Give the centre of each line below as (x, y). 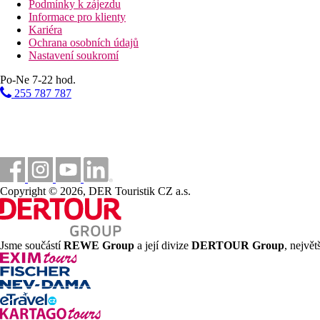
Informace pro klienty (77, 16)
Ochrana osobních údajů (84, 42)
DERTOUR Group (238, 245)
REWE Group (99, 245)
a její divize (163, 245)
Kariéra (45, 29)
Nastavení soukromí (74, 55)
